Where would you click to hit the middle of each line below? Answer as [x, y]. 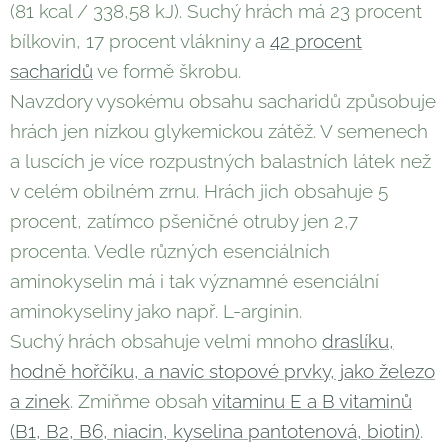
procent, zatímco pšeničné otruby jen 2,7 [184, 221]
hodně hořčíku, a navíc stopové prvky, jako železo [222, 371]
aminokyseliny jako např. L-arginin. [156, 311]
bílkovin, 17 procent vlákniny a [140, 41]
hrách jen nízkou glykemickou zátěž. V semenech [219, 131]
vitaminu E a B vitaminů [312, 401]
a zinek [40, 401]
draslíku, [358, 341]
